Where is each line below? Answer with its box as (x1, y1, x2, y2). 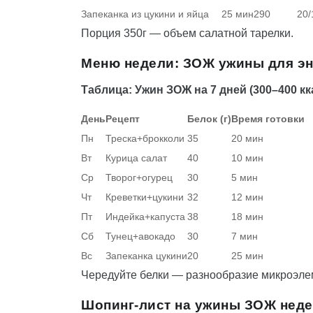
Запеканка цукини (105, 250, 187, 262)
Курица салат (105, 152, 167, 164)
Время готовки (231, 113, 305, 125)
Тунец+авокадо (105, 231, 175, 242)
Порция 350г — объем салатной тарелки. (81, 27, 293, 40)
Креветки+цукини (105, 191, 184, 203)
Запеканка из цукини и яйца (81, 8, 209, 20)
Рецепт (105, 113, 140, 125)
